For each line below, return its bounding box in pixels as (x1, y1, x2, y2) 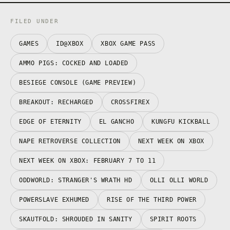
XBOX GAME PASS (101, 40, 156, 47)
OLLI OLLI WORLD (149, 176, 208, 184)
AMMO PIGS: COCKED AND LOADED (19, 59, 128, 67)
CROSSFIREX (110, 98, 150, 106)
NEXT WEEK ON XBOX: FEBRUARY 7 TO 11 (19, 157, 156, 164)
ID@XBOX (56, 40, 84, 47)
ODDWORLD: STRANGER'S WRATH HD (19, 176, 132, 184)
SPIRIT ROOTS (149, 215, 197, 223)
